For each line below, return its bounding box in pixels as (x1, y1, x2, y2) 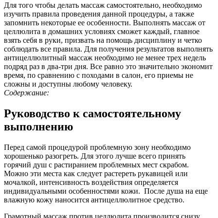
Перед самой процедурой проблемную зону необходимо (4, 143, 191, 151)
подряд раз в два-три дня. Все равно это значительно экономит (4, 62, 213, 71)
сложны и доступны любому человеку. (4, 79, 132, 88)
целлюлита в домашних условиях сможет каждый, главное (4, 27, 200, 36)
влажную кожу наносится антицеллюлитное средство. (4, 195, 184, 204)
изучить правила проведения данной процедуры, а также (4, 9, 194, 18)
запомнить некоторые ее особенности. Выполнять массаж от (4, 18, 205, 27)
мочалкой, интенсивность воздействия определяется (4, 178, 178, 186)
